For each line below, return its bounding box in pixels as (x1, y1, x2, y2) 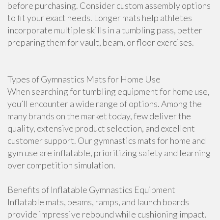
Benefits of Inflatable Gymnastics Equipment (7, 184, 175, 195)
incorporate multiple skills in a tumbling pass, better (7, 25, 202, 35)
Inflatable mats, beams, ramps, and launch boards (7, 196, 189, 207)
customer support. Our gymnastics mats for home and (7, 135, 206, 146)
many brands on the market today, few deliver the (7, 110, 191, 121)
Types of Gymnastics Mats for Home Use (7, 74, 161, 84)
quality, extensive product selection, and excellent (7, 123, 195, 134)
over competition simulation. (7, 160, 115, 170)
